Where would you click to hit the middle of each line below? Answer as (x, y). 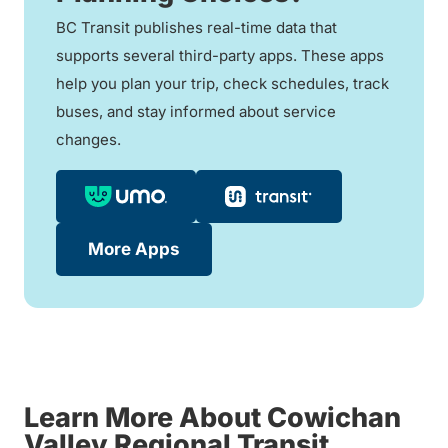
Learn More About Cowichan (212, 418)
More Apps (134, 249)
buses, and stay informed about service (196, 112)
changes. (88, 140)
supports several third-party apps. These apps (220, 56)
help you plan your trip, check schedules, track (222, 84)
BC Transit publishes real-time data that (196, 28)
